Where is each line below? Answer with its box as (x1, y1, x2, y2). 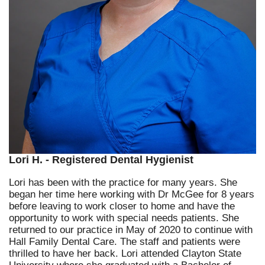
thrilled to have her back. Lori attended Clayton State (9, 247, 241, 259)
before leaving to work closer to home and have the (9, 200, 235, 212)
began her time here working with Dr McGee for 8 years (9, 188, 254, 200)
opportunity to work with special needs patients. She (9, 212, 239, 224)
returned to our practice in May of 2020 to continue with (9, 224, 253, 235)
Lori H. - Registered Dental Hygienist (9, 153, 193, 166)
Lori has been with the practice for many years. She (9, 176, 237, 188)
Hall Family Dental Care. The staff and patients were (9, 235, 240, 247)
